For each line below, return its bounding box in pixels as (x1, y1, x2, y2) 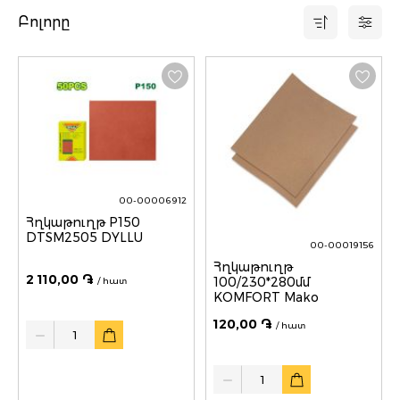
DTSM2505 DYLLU (26, 229, 143, 246)
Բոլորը (18, 13, 70, 31)
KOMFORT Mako (213, 289, 319, 306)
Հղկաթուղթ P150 (26, 214, 109, 231)
